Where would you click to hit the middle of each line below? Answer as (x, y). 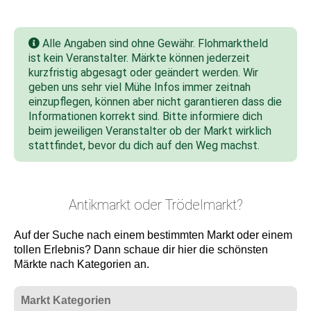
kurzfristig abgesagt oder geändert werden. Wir (143, 73)
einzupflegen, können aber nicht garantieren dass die (155, 102)
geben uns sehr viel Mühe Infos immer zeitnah (140, 87)
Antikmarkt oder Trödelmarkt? (155, 205)
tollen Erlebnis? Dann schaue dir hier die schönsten (141, 250)
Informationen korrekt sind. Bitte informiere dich (145, 116)
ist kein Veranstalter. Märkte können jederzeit (139, 58)
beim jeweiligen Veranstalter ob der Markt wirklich (150, 131)
